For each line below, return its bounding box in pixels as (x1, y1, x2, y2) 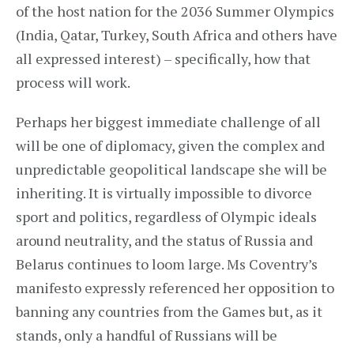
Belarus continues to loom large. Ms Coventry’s (16, 254, 318, 273)
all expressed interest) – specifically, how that (16, 49, 311, 68)
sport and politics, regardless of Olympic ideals (16, 207, 317, 226)
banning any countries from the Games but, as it (16, 302, 322, 321)
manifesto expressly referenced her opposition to (16, 278, 334, 297)
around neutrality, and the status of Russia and (16, 231, 313, 250)
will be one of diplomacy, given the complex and (16, 136, 325, 155)
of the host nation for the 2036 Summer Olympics (16, 2, 334, 21)
